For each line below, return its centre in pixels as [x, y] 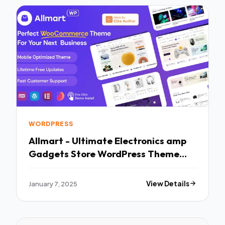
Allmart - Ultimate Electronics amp [107, 140]
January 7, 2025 [53, 183]
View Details [168, 183]
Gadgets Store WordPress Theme [104, 153]
